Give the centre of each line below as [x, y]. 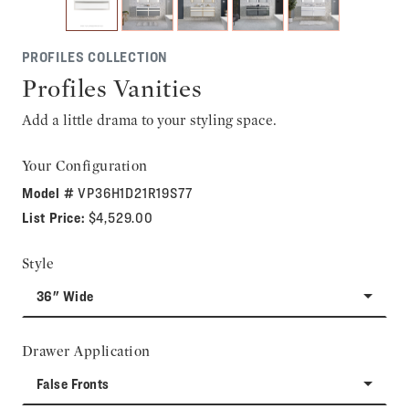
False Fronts [73, 383]
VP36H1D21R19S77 [135, 193]
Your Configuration [85, 165]
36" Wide [65, 296]
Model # [50, 193]
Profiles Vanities [112, 88]
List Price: [55, 217]
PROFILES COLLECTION [95, 57]
